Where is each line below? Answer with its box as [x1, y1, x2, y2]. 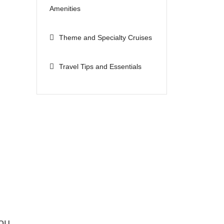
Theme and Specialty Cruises [59, 33, 152, 41]
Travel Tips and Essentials [59, 62, 141, 70]
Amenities [49, 4, 80, 12]
